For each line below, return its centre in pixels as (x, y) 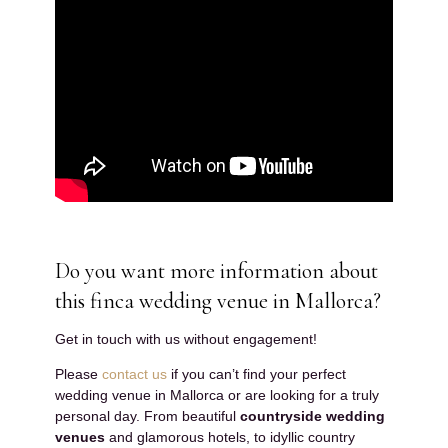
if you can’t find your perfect (256, 373)
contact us (134, 373)
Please (78, 373)
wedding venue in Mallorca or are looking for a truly (217, 394)
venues (80, 436)
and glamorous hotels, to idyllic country (230, 436)
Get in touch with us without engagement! (186, 338)
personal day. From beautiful (147, 415)
